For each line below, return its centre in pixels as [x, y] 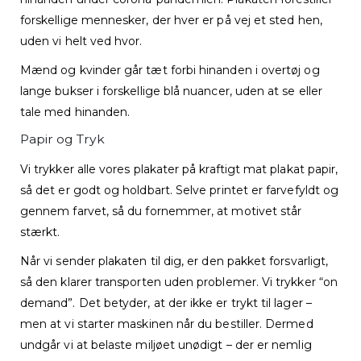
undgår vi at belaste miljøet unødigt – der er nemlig [166, 344]
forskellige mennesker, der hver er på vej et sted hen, [171, 20]
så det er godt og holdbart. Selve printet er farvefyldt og [180, 190]
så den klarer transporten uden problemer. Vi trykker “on [179, 282]
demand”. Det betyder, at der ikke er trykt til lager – [166, 303]
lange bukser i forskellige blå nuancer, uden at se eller [171, 91]
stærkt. [40, 232]
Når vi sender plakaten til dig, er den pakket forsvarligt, [174, 261]
